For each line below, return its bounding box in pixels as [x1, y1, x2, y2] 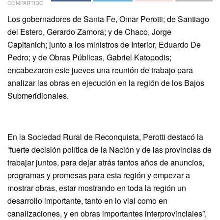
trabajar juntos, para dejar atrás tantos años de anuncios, [7, 156, 204, 168]
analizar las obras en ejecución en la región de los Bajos [7, 77, 204, 88]
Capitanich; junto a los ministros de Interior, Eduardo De [7, 38, 201, 50]
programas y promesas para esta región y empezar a [7, 169, 190, 181]
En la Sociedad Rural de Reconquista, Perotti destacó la [7, 131, 203, 142]
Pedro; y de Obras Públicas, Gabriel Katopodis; [7, 51, 171, 63]
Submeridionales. [7, 89, 69, 101]
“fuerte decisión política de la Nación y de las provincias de [7, 143, 212, 155]
